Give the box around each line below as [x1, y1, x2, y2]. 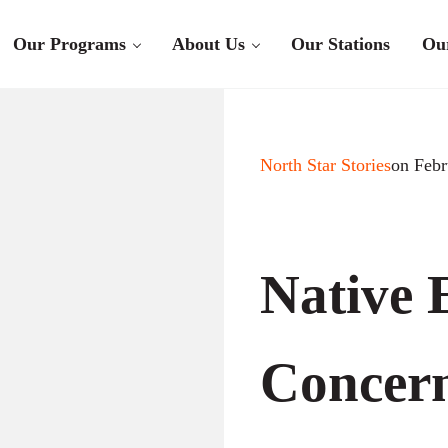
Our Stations [290, 33, 390, 54]
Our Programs [12, 33, 126, 54]
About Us [171, 33, 245, 54]
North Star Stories [260, 155, 392, 176]
